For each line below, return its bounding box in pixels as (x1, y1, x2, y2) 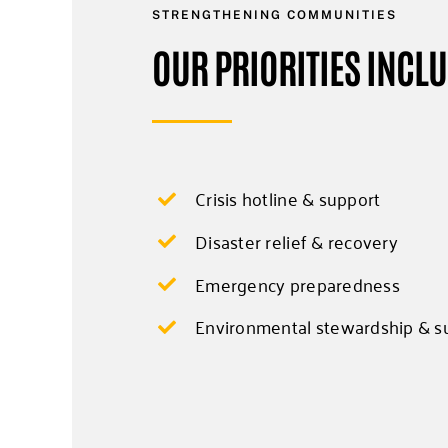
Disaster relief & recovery (195, 225, 398, 258)
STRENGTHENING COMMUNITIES (152, 8, 397, 23)
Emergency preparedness (195, 267, 400, 300)
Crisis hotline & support (195, 182, 381, 215)
